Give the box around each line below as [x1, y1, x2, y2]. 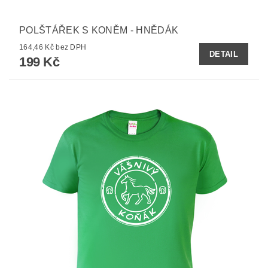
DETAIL [209, 49, 238, 59]
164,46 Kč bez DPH [56, 42, 87, 51]
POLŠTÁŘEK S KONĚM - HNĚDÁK [19, 25, 179, 35]
